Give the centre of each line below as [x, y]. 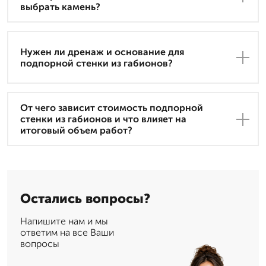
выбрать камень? [60, 7]
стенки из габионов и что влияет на [103, 119]
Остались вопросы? [85, 199]
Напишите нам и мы [64, 221]
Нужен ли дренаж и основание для [102, 52]
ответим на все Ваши [67, 233]
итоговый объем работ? [76, 131]
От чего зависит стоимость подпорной [112, 108]
